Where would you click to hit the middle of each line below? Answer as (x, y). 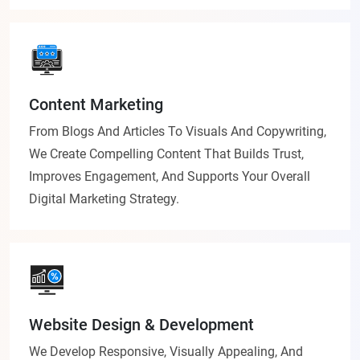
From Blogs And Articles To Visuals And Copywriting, (178, 132)
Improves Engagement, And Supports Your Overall (170, 177)
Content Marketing (96, 105)
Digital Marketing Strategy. (104, 199)
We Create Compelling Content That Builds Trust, (166, 154)
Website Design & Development (141, 325)
